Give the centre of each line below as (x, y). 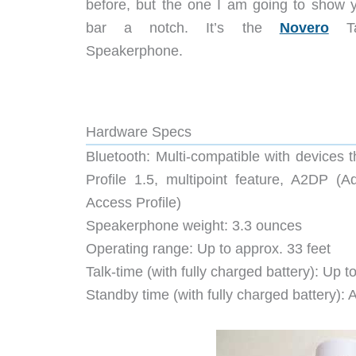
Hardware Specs (139, 132)
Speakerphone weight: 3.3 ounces (194, 226)
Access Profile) (133, 203)
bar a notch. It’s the (183, 28)
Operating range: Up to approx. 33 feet (208, 249)
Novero (304, 28)
